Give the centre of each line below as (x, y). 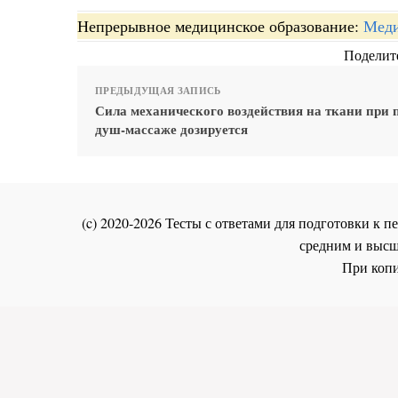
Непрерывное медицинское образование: (220, 26)
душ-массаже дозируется (171, 129)
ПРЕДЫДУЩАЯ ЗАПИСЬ (158, 91)
